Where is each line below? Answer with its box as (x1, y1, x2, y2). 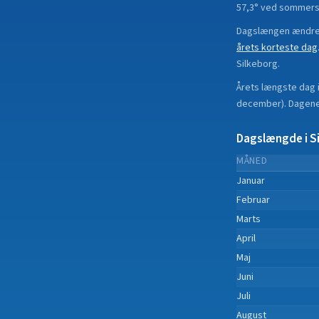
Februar (236, 193, 270, 207)
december (236, 97, 281, 111)
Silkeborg (236, 57, 278, 71)
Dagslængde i (236, 130, 310, 147)
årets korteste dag (236, 41, 318, 55)
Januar (236, 174, 265, 188)
